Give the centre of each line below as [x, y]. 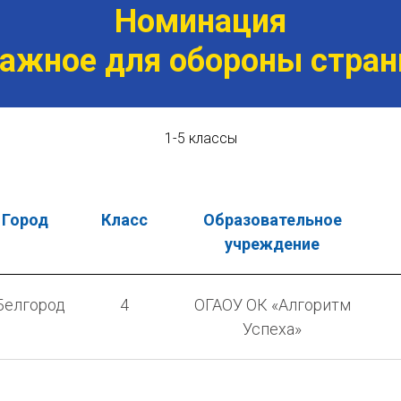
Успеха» [272, 328]
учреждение [272, 243]
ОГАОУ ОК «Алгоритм [272, 304]
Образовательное [272, 219]
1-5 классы [200, 138]
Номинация [200, 21]
